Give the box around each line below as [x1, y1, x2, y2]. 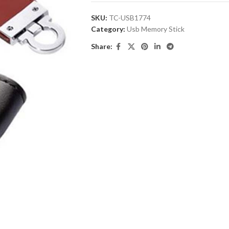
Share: [90, 42, 112, 51]
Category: [90, 24, 125, 33]
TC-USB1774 [108, 13, 151, 22]
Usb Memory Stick [126, 24, 185, 33]
